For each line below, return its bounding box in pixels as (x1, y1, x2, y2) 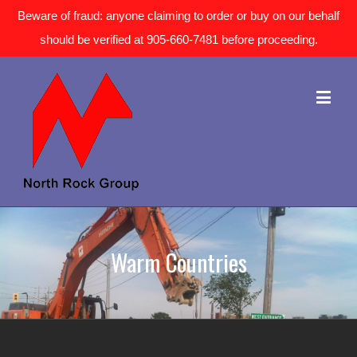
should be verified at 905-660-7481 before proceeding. (39, 33, 318, 46)
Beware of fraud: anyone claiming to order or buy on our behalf (18, 9, 339, 22)
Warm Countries (110, 244, 247, 280)
